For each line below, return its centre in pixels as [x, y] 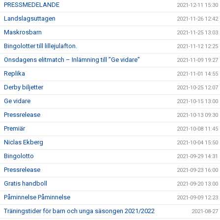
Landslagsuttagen [30, 18]
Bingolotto [19, 156]
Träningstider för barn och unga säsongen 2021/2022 [79, 211]
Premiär [14, 128]
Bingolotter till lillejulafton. [41, 46]
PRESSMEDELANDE [32, 5]
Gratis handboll [26, 183]
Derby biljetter [24, 87]
